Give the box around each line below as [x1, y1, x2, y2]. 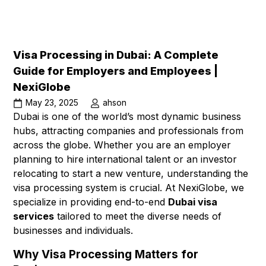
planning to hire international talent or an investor [13, 153, 237, 165]
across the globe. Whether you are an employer [13, 138, 232, 151]
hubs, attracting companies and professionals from [13, 124, 244, 137]
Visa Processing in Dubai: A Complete [13, 48, 219, 61]
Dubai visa [168, 195, 218, 208]
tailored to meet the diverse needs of [54, 210, 222, 222]
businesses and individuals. [13, 224, 134, 236]
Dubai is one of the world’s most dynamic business [13, 110, 242, 122]
